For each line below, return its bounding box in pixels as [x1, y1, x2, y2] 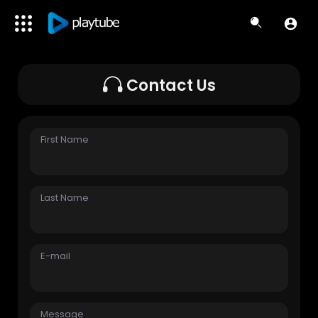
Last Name [40, 191, 89, 204]
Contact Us [126, 75, 216, 97]
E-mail [40, 249, 71, 263]
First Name [40, 133, 89, 146]
